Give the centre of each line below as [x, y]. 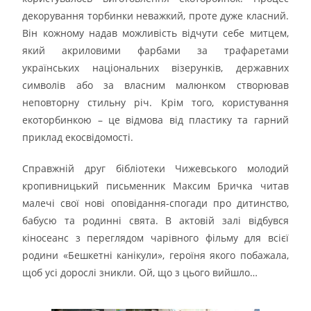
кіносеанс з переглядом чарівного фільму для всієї [155, 237]
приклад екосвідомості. [78, 137]
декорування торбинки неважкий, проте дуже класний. [155, 15]
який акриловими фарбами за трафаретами [155, 50]
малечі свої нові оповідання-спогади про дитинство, [155, 203]
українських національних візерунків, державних [155, 67]
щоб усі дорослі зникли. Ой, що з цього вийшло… [140, 272]
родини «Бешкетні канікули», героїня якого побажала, [155, 255]
